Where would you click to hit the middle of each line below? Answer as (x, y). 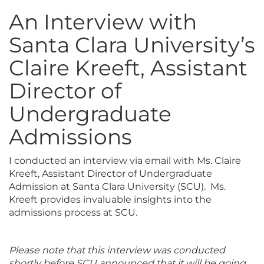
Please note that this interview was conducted (117, 250)
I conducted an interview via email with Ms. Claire (125, 160)
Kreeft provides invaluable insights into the (110, 199)
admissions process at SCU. (73, 212)
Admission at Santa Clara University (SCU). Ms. (117, 186)
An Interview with (103, 22)
